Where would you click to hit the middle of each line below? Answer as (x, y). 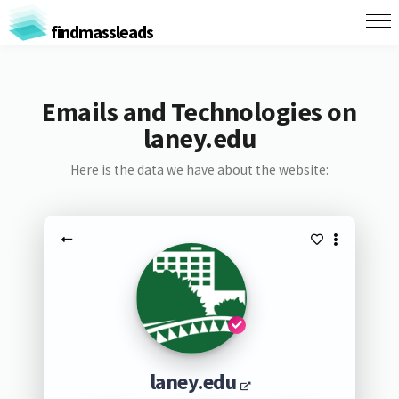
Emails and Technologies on (199, 111)
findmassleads (100, 31)
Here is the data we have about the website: (199, 170)
